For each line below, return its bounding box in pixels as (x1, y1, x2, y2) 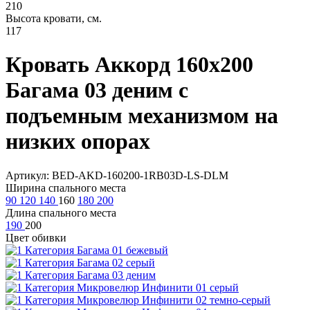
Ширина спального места (6, 181, 126, 194)
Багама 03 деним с (6, 77, 188, 103)
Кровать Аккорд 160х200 (6, 52, 253, 77)
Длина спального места (6, 206, 116, 219)
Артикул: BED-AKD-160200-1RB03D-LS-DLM (6, 169, 228, 181)
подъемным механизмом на (6, 103, 278, 129)
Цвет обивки (6, 231, 66, 244)
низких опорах (6, 129, 150, 154)
